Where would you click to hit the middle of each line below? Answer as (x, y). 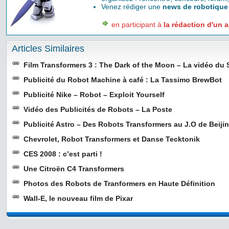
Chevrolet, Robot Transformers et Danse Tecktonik (112, 139)
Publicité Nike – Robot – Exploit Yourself (94, 95)
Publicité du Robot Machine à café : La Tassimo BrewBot (123, 80)
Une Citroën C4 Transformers (74, 169)
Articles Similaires (48, 49)
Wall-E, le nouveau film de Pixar (78, 198)
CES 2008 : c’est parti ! (63, 154)
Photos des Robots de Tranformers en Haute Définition (119, 184)
